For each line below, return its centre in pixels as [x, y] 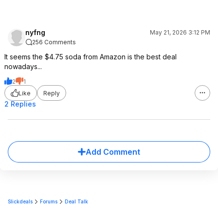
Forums [49, 201]
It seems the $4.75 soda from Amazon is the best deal [91, 57]
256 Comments [54, 42]
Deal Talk [76, 201]
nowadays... [23, 66]
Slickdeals [20, 201]
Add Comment [113, 152]
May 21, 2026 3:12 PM [180, 32]
